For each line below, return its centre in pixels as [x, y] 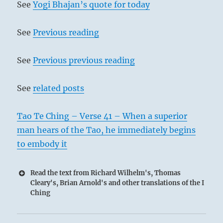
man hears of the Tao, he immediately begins [107, 130]
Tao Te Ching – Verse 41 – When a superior [102, 116]
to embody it [42, 144]
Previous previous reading [84, 60]
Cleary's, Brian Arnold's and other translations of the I [117, 183]
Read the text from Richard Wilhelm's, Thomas [106, 173]
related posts [59, 88]
